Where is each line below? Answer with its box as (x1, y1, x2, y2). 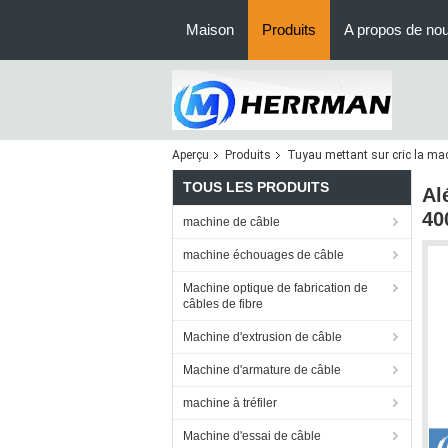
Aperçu (172, 148, 209, 162)
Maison (186, 21, 234, 38)
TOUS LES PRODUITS (183, 179, 329, 195)
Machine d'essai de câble (183, 429, 321, 443)
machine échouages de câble (183, 248, 344, 262)
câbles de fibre (183, 297, 263, 311)
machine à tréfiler (183, 396, 277, 410)
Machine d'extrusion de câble (183, 330, 342, 344)
